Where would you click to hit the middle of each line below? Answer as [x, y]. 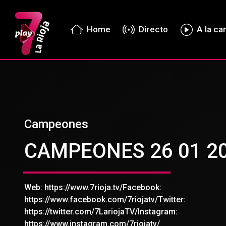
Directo [154, 29]
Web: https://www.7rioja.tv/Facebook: [93, 188]
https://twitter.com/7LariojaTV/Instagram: [101, 212]
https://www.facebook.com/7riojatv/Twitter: [105, 200]
